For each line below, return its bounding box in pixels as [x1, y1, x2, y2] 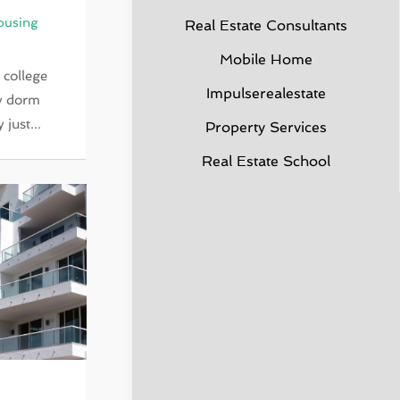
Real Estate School [201, 153, 330, 170]
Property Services [204, 119, 327, 136]
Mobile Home [219, 51, 312, 68]
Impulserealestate [205, 85, 326, 102]
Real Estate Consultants [184, 17, 347, 34]
